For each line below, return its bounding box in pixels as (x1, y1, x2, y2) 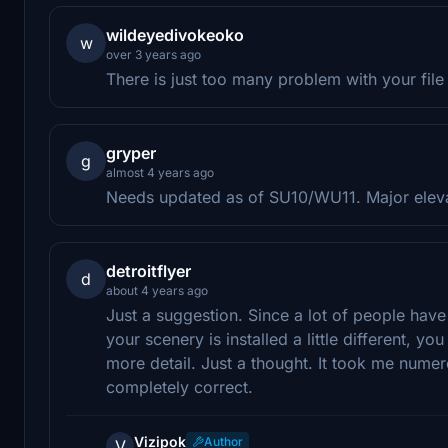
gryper (106, 142, 156, 163)
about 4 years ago (106, 282, 208, 298)
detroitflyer (106, 260, 191, 281)
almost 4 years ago (106, 164, 214, 180)
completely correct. (106, 376, 253, 397)
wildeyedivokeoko (106, 24, 244, 45)
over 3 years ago (106, 46, 201, 62)
